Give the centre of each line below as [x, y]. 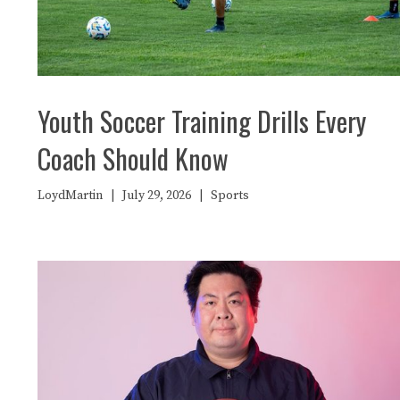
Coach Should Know [133, 158]
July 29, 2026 [157, 195]
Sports [230, 195]
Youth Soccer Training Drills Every [202, 121]
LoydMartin [70, 195]
